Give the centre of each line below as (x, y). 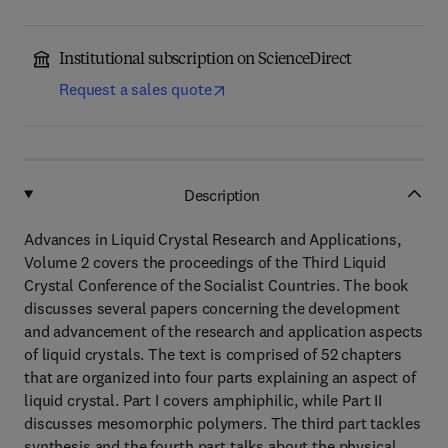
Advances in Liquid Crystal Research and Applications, (212, 239)
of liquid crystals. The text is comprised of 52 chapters (213, 354)
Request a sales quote (135, 89)
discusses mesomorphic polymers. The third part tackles (222, 423)
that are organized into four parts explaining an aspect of (220, 377)
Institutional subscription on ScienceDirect (205, 60)
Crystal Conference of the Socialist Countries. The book (216, 285)
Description (222, 194)
